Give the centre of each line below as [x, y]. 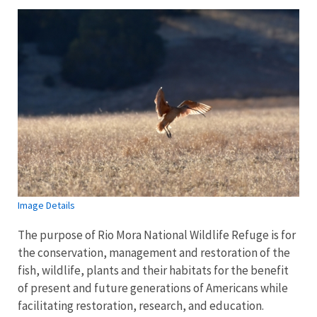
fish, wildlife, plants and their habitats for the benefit [153, 271]
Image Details [46, 206]
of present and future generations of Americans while [153, 288]
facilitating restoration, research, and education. [141, 306]
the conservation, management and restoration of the [154, 253]
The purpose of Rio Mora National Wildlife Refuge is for [157, 235]
